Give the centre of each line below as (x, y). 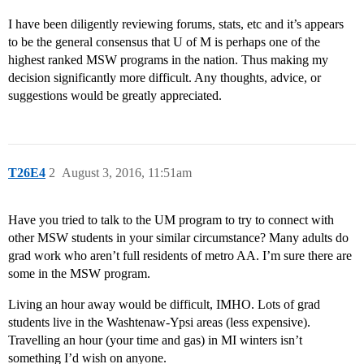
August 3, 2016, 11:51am (127, 173)
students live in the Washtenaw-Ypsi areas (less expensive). (159, 323)
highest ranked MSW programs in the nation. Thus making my (168, 60)
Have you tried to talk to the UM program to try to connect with (171, 220)
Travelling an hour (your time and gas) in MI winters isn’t (155, 340)
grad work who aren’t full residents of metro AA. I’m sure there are (180, 256)
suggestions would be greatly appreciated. (115, 96)
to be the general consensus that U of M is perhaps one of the (164, 42)
